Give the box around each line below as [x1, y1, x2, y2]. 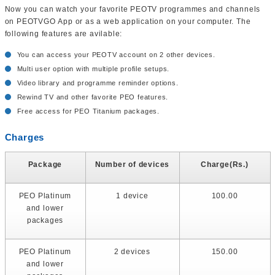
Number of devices [95, 160, 170, 169]
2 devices [114, 247, 151, 257]
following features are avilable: [4, 29, 123, 39]
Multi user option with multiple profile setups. [17, 65, 170, 73]
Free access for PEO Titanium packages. [17, 107, 160, 115]
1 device [116, 192, 149, 201]
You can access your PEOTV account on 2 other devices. [17, 51, 215, 59]
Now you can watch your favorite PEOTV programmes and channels [4, 5, 261, 14]
